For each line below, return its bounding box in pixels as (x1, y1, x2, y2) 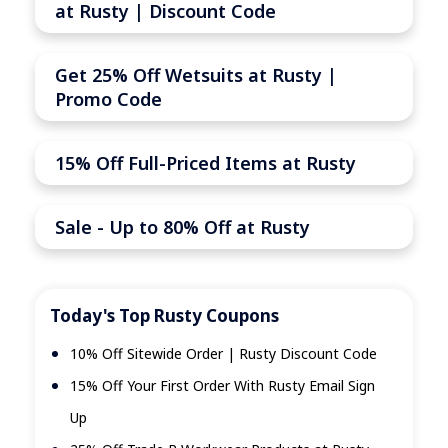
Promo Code (55, 87, 162, 112)
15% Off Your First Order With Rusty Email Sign (70, 376, 375, 396)
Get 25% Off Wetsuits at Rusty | (55, 63, 337, 88)
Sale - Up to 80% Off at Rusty (55, 215, 310, 240)
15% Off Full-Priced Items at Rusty (55, 151, 356, 176)
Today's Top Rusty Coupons (50, 304, 279, 328)
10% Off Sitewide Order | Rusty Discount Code (70, 344, 377, 364)
